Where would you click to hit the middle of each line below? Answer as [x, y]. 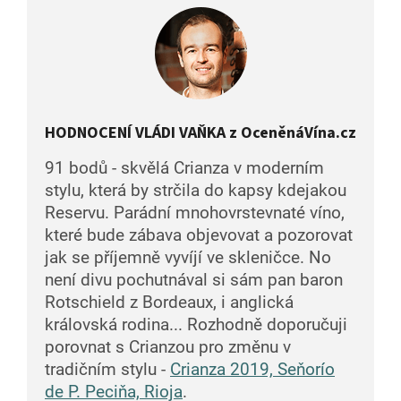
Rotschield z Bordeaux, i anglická [169, 302]
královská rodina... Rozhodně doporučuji [196, 324]
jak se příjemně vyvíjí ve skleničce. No [188, 257]
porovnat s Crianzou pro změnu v [168, 347]
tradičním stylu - [107, 369]
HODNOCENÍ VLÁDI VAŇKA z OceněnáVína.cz [200, 132]
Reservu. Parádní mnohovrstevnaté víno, [195, 213]
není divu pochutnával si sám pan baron [194, 280]
